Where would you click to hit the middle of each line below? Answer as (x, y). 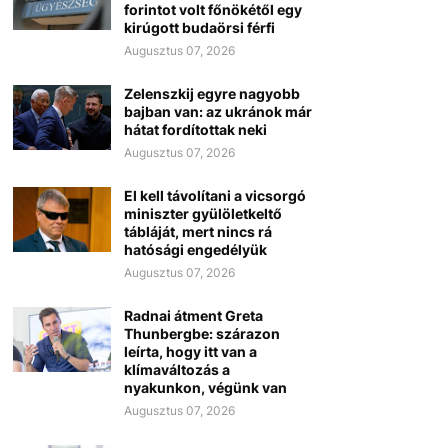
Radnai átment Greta (193, 316)
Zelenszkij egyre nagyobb (211, 94)
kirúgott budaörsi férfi (199, 28)
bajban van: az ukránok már (217, 112)
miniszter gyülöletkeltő (202, 214)
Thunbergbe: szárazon (201, 334)
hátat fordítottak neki (195, 130)
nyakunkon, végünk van (205, 388)
